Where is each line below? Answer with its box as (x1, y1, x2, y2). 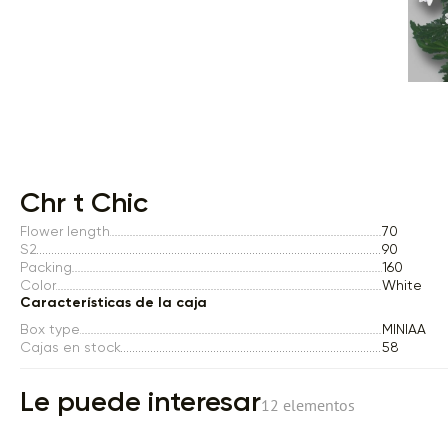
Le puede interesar (20, 389, 261, 417)
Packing (20, 259, 72, 275)
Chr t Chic (20, 190, 148, 218)
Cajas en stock (20, 339, 121, 355)
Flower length (20, 223, 110, 239)
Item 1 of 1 (19, 182, 85, 198)
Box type (20, 321, 80, 337)
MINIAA (382, 321, 426, 337)
